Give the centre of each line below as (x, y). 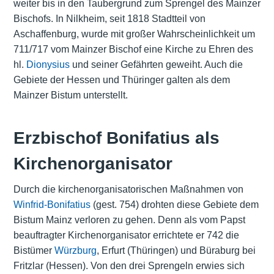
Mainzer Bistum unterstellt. (70, 95)
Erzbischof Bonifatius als (116, 138)
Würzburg (75, 250)
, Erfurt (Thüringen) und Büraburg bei (176, 250)
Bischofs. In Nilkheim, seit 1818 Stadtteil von (109, 19)
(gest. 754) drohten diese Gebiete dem (174, 204)
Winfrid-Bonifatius (52, 204)
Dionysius (48, 65)
